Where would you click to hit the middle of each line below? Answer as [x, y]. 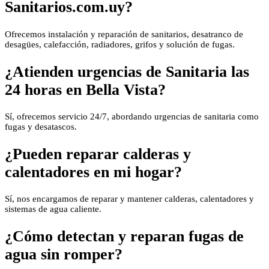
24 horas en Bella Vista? [85, 89]
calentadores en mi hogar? [93, 172]
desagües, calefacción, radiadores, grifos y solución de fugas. [120, 44]
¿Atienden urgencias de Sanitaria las [127, 71]
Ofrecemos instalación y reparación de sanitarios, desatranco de [124, 34]
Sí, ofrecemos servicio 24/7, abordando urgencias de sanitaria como [132, 117]
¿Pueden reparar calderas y [98, 154]
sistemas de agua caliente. [53, 209]
